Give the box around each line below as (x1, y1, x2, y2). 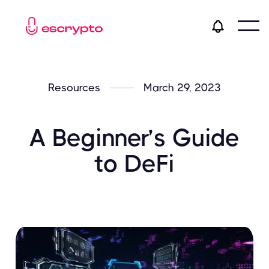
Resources (48, 82, 100, 94)
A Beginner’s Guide (29, 124, 240, 153)
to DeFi (94, 150, 175, 178)
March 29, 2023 (144, 82, 221, 94)
